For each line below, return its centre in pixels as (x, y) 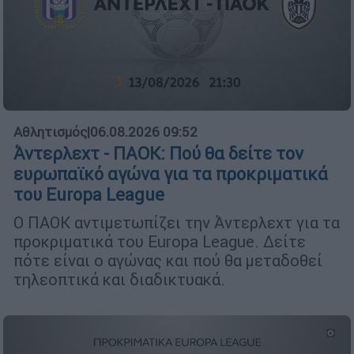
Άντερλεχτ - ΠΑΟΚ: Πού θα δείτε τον (158, 153)
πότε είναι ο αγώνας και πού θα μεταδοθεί (168, 260)
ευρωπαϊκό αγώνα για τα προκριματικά (171, 174)
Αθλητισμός (50, 132)
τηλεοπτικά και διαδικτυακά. (119, 279)
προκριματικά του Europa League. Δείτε (160, 241)
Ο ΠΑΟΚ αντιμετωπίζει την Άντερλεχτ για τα (177, 222)
